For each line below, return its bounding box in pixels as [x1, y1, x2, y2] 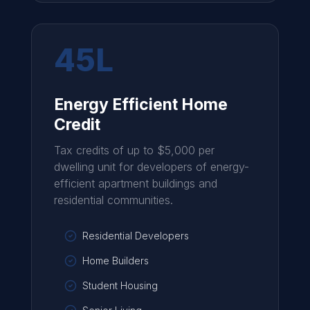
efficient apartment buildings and [53, 176, 217, 190]
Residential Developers [82, 230, 189, 241]
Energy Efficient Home [53, 95, 228, 114]
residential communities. [53, 193, 173, 207]
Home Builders [82, 255, 149, 266]
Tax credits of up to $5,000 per [53, 143, 215, 157]
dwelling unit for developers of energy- [53, 160, 249, 174]
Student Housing [82, 280, 158, 291]
